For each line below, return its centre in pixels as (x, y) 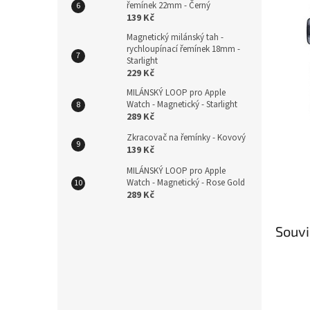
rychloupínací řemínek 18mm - (183, 49)
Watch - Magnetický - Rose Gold (186, 182)
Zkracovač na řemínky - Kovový (186, 137)
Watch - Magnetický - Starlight (182, 104)
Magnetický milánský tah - (175, 37)
